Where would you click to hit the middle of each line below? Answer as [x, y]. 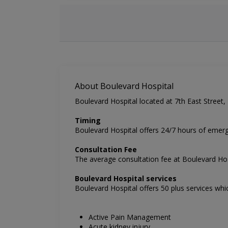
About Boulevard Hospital [124, 86]
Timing [88, 121]
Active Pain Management [130, 217]
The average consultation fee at [129, 159]
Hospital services [145, 179]
